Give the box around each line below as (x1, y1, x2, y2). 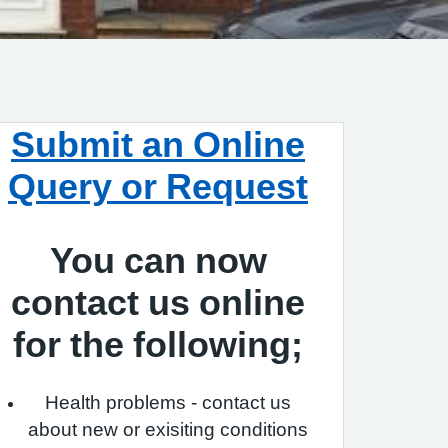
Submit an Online (11, 126, 305, 162)
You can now (49, 242, 267, 278)
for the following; (13, 326, 303, 362)
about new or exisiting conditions (28, 420, 308, 439)
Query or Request (8, 168, 308, 204)
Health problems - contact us (45, 393, 291, 412)
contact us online (11, 284, 305, 320)
